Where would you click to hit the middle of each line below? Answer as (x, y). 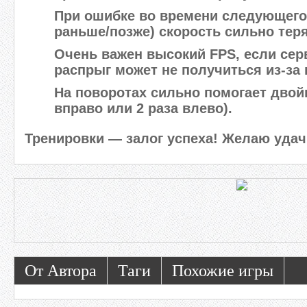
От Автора (61, 271)
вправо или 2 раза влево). (143, 108)
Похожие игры (223, 271)
